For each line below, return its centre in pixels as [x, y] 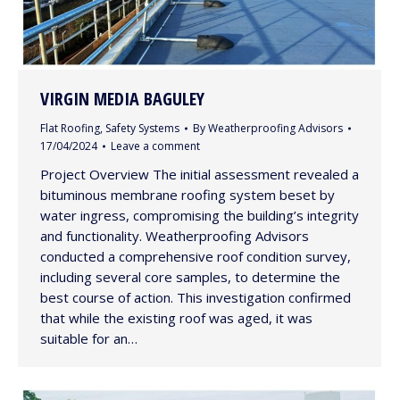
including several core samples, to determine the [190, 277]
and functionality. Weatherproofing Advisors [175, 236]
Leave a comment [155, 146]
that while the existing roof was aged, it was [176, 318]
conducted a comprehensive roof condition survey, [196, 257]
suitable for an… [89, 339]
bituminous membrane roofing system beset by [187, 195]
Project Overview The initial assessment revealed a [200, 175]
